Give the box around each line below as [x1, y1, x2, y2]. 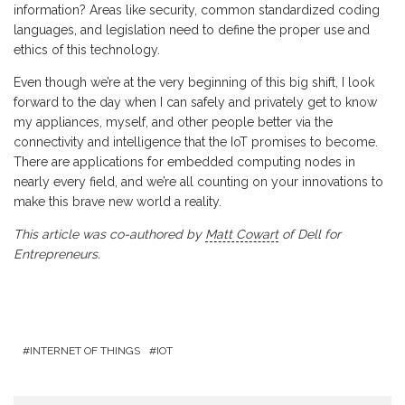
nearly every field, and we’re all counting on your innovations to [14, 174, 383, 190]
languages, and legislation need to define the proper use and [14, 23, 370, 38]
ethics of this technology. [14, 42, 160, 58]
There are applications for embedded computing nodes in [14, 155, 355, 170]
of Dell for [278, 227, 341, 242]
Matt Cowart [205, 227, 278, 242]
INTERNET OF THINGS [30, 344, 140, 358]
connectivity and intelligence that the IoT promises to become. [14, 135, 378, 150]
